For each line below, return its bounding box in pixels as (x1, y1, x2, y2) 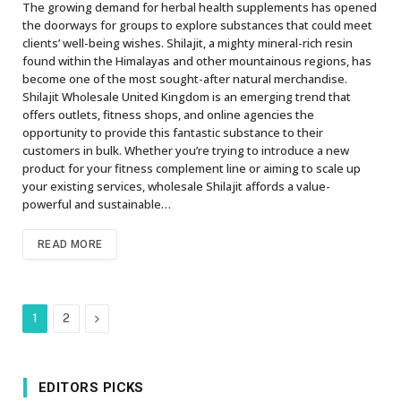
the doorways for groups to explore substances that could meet (22, 16, 372, 33)
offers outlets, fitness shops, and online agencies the (22, 106, 314, 123)
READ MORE (38, 237, 103, 251)
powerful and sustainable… (22, 195, 171, 212)
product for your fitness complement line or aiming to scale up (22, 159, 361, 176)
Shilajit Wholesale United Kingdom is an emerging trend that (22, 88, 351, 105)
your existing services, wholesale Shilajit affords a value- (22, 177, 330, 194)
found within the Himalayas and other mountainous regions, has (22, 52, 371, 69)
